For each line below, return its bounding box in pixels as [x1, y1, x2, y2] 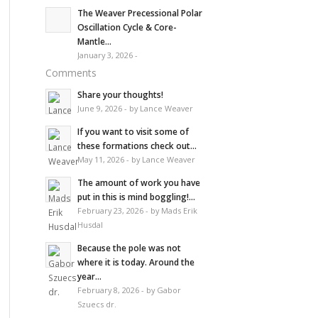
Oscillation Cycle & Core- [77, 21, 176, 33]
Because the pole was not [77, 241, 181, 253]
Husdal [77, 219, 103, 230]
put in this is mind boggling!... [77, 190, 195, 202]
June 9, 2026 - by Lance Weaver [77, 102, 193, 114]
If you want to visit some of [77, 125, 189, 137]
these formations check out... [77, 139, 197, 151]
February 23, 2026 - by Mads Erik [77, 204, 197, 216]
